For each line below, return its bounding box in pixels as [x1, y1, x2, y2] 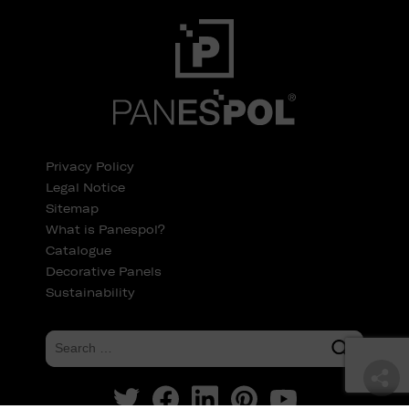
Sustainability [46, 285, 135, 299]
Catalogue [46, 243, 111, 257]
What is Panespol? [46, 222, 165, 236]
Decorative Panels [46, 264, 162, 278]
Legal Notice [46, 180, 125, 194]
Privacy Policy [46, 159, 134, 173]
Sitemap [46, 201, 99, 215]
